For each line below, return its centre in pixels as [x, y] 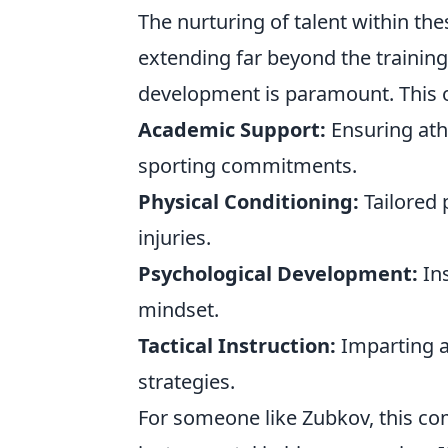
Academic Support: [232, 129]
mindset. [178, 309]
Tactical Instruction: [237, 345]
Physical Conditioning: [248, 201]
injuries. [174, 237]
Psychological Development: [278, 273]
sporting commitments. [247, 165]
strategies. [186, 381]
